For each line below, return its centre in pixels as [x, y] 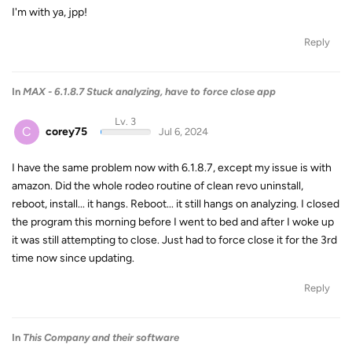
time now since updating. [73, 258]
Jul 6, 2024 [183, 131]
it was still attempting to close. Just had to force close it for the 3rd [174, 240]
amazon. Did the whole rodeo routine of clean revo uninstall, [158, 186]
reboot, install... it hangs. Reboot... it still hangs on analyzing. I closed [176, 204]
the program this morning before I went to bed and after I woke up [173, 222]
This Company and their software [101, 338]
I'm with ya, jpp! [49, 12]
